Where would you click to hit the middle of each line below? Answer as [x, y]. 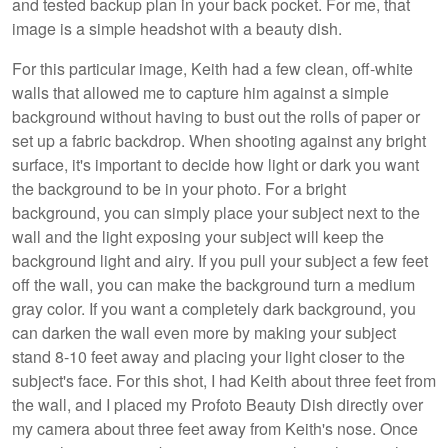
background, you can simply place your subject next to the [216, 213]
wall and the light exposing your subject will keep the [198, 237]
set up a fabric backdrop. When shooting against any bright [219, 141]
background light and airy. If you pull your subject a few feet [220, 261]
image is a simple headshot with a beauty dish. [179, 29]
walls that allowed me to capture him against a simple [200, 93]
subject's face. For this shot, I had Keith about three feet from [224, 381]
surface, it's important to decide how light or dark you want [215, 165]
